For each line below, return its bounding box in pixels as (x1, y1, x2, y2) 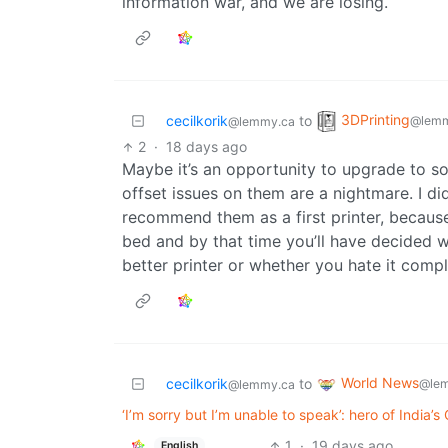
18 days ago (166, 138, 248, 156)
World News (341, 374, 419, 392)
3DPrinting (341, 111, 410, 129)
